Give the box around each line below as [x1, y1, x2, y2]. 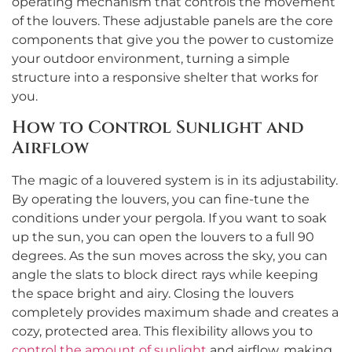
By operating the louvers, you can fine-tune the [12, 191, 310, 207]
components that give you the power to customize [12, 32, 334, 48]
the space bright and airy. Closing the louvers [12, 285, 294, 301]
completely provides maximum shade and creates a [12, 304, 339, 320]
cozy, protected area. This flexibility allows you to [12, 323, 313, 339]
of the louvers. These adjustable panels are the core [12, 13, 333, 29]
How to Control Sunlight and [12, 115, 304, 139]
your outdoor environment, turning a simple [12, 51, 290, 67]
